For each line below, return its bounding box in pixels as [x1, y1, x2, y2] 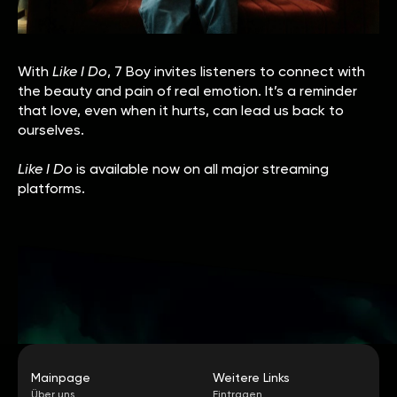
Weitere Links [213, 370, 290, 385]
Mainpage [31, 370, 90, 385]
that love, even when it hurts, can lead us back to [18, 101, 344, 119]
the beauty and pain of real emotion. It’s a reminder [18, 82, 357, 99]
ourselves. [18, 121, 84, 138]
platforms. [18, 179, 85, 197]
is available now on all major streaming [73, 160, 329, 177]
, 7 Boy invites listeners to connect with [107, 62, 365, 80]
